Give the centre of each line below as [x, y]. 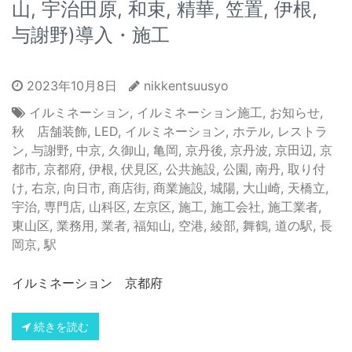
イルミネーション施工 [200, 112]
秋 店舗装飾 [49, 131]
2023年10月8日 [70, 85]
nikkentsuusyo [186, 85]
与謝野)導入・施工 [91, 35]
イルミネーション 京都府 [87, 282]
